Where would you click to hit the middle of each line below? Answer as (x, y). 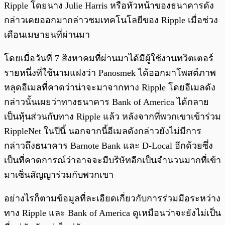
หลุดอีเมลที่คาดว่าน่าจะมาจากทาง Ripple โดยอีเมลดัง (110, 87)
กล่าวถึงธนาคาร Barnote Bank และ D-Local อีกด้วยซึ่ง (108, 145)
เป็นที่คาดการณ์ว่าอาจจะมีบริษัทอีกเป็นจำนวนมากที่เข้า (113, 160)
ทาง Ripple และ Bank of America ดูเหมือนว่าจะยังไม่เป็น (113, 213)
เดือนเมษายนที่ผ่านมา (47, 34)
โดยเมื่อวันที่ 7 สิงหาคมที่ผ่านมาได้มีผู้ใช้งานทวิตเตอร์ (109, 58)
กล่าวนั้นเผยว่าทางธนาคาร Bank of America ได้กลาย (106, 102)
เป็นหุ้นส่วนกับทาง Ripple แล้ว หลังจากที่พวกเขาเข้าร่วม (113, 116)
